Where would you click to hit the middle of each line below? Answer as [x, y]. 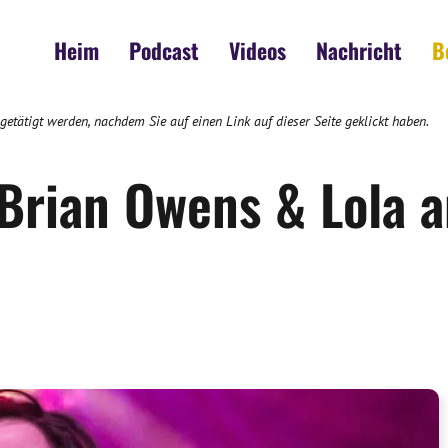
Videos [257, 50]
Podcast [164, 50]
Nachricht [359, 50]
